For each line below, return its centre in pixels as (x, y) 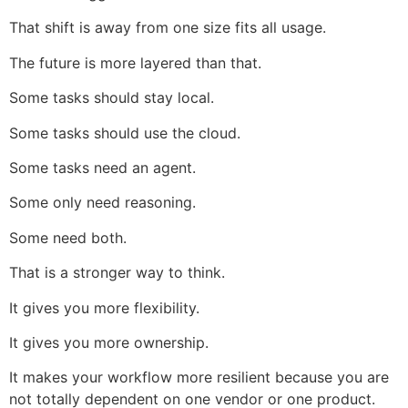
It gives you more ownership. (109, 342)
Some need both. (68, 237)
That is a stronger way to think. (117, 273)
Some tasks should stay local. (112, 98)
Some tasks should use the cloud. (125, 133)
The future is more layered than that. (135, 62)
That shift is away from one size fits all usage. (168, 28)
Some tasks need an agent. (102, 168)
